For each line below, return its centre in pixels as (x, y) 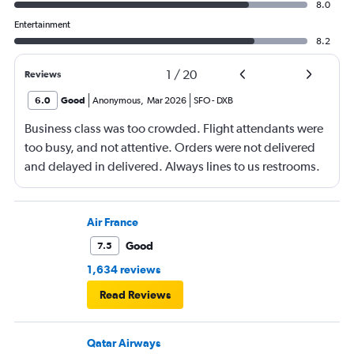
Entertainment (42, 25)
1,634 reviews (124, 270)
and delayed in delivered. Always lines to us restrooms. (172, 167)
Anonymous (117, 101)
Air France (113, 222)
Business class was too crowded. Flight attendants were (174, 129)
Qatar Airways (124, 343)
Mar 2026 (167, 101)
